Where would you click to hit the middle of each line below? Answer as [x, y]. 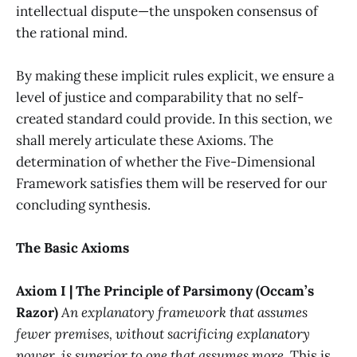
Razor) [37, 313]
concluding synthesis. [83, 204]
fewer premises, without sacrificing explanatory [163, 334]
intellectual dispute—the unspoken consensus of [167, 11]
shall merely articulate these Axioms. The [145, 140]
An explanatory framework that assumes [184, 313]
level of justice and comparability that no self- [160, 97]
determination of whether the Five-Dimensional [166, 161]
